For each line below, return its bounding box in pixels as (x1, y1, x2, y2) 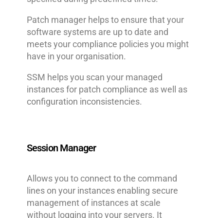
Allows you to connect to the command (26, 173, 177, 183)
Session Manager (26, 142, 96, 154)
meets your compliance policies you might (26, 38, 189, 49)
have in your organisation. (26, 51, 126, 61)
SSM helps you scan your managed (26, 72, 163, 82)
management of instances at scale (26, 197, 161, 208)
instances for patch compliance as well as (26, 84, 187, 94)
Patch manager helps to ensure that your (26, 14, 184, 25)
